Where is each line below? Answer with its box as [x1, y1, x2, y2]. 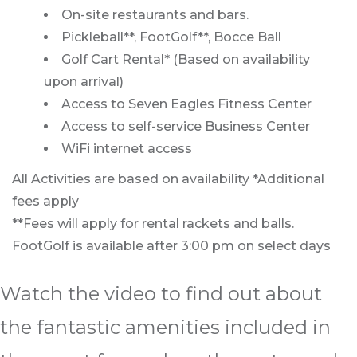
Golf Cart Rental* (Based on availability [61, 52, 310, 68]
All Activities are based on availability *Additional [12, 171, 324, 187]
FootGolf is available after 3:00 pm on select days [12, 238, 331, 254]
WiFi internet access [61, 141, 192, 157]
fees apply [12, 194, 79, 210]
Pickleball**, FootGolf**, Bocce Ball [61, 29, 281, 45]
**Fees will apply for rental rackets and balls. [12, 216, 294, 232]
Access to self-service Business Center [61, 119, 310, 135]
